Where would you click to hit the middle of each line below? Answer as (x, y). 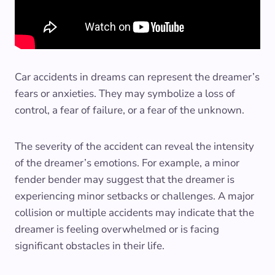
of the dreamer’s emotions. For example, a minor (127, 163)
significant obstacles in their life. (90, 246)
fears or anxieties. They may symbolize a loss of (125, 93)
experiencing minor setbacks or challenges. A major (134, 196)
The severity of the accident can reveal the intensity (134, 146)
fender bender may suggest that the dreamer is (125, 179)
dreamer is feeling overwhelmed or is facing (117, 229)
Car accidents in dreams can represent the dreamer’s (137, 77)
